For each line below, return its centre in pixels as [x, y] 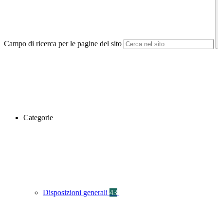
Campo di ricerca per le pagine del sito [63, 44]
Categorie [38, 118]
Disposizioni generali [76, 193]
